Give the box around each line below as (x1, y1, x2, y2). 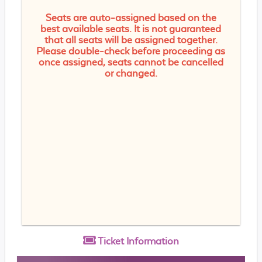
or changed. (104, 67, 157, 79)
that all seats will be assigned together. (44, 34, 218, 46)
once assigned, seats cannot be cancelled (38, 56, 223, 68)
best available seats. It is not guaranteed (40, 23, 222, 35)
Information (126, 235, 179, 247)
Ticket (97, 235, 126, 247)
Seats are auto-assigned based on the (45, 12, 216, 23)
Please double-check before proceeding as (36, 45, 226, 57)
